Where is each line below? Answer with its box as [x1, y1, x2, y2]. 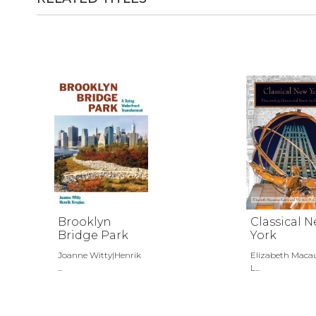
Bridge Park [58, 229, 129, 242]
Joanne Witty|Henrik [58, 250, 142, 260]
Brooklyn [58, 215, 112, 229]
